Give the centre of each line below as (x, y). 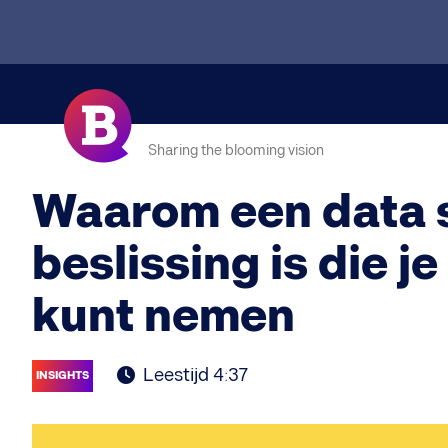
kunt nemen (163, 317)
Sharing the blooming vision (236, 150)
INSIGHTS (62, 375)
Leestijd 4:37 (195, 375)
